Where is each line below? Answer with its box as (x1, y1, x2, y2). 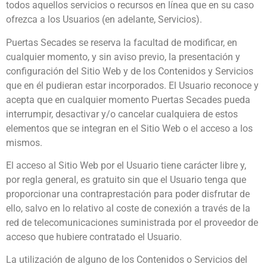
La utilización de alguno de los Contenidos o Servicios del (6, 254, 247, 266)
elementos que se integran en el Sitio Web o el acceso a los (6, 122, 253, 134)
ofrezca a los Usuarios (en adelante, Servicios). (6, 14, 202, 26)
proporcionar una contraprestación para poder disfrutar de (6, 188, 250, 200)
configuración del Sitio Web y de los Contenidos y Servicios (6, 65, 253, 77)
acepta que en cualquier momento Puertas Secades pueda (6, 94, 250, 105)
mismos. (6, 136, 42, 148)
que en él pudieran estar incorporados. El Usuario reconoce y (6, 79, 259, 91)
